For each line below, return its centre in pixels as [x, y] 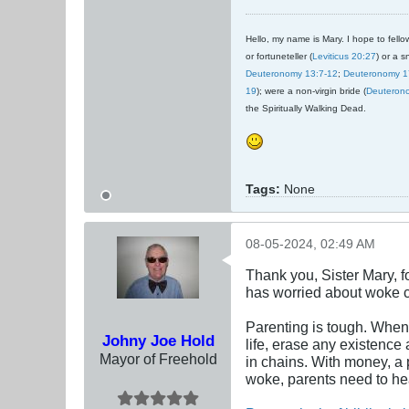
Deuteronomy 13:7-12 [292, 74]
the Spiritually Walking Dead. [306, 109]
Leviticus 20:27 [344, 57]
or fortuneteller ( [279, 57]
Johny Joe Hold [158, 341]
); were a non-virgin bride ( [311, 91]
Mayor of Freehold [158, 359]
